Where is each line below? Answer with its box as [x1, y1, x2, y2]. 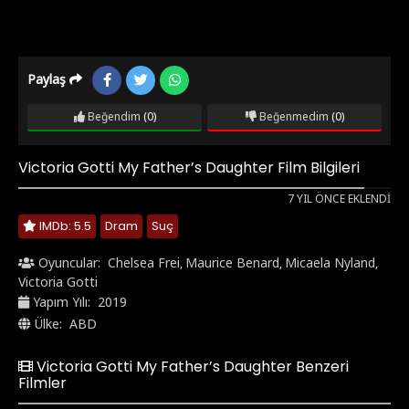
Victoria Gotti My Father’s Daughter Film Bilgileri [18, 156, 360, 178]
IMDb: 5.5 [37, 216, 91, 235]
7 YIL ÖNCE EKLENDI [288, 190, 391, 206]
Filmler [18, 372, 67, 393]
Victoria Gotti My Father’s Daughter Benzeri [33, 355, 349, 377]
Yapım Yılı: [29, 292, 94, 310]
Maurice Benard [185, 253, 279, 271]
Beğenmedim [256, 108, 329, 124]
